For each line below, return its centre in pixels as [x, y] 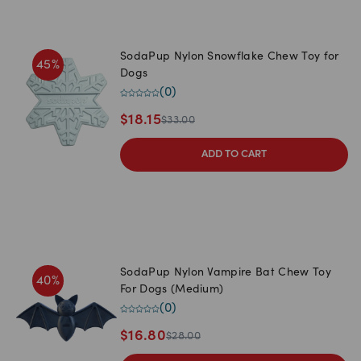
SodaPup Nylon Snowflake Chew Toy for [194, 58]
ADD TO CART [234, 155]
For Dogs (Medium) [172, 290]
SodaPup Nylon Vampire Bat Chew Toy [226, 274]
